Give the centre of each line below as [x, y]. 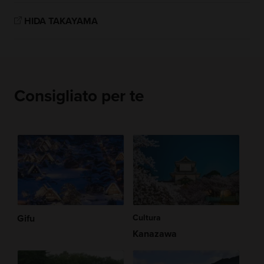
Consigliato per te [79, 96]
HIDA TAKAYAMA [61, 22]
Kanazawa [154, 234]
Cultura [146, 217]
